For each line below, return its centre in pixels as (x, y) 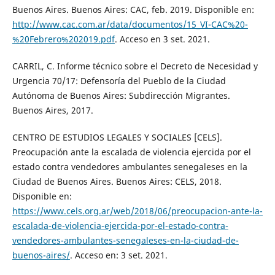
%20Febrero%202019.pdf (63, 39)
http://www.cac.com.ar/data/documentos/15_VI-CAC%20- (130, 24)
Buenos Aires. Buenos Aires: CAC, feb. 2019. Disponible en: (133, 9)
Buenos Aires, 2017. (52, 110)
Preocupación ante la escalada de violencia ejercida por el (131, 152)
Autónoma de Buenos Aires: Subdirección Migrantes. (121, 95)
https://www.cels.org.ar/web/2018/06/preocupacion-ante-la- (137, 211)
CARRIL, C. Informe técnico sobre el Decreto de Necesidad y (135, 66)
